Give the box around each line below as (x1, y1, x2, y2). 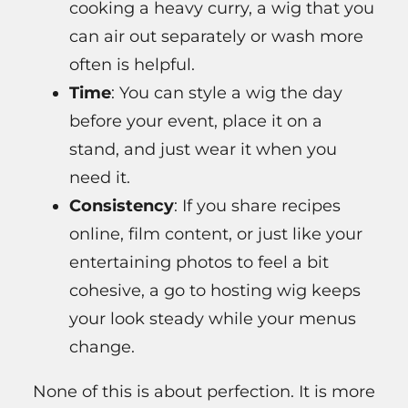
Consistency (69, 195, 174, 216)
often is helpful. (69, 54, 195, 75)
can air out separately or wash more (69, 25, 363, 46)
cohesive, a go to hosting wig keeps (69, 280, 361, 301)
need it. (69, 167, 130, 188)
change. (69, 336, 135, 357)
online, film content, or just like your (69, 223, 362, 244)
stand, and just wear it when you (69, 138, 337, 159)
